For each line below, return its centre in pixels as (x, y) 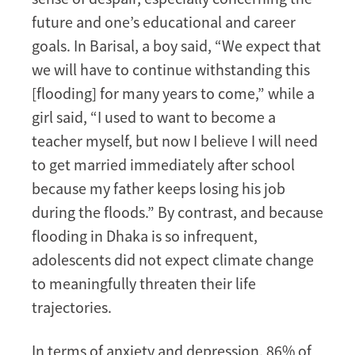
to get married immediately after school (163, 165)
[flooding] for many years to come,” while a (173, 94)
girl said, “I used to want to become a (154, 117)
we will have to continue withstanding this (171, 70)
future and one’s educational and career (164, 22)
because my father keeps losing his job (158, 189)
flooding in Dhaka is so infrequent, (145, 236)
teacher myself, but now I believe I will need (175, 141)
